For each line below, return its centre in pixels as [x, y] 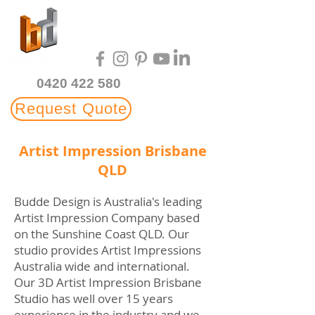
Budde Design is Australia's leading [108, 201]
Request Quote [71, 109]
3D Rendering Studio [148, 33]
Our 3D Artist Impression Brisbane [108, 282]
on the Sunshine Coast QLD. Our [102, 234]
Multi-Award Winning [148, 15]
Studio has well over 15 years [94, 298]
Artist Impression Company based [107, 218]
